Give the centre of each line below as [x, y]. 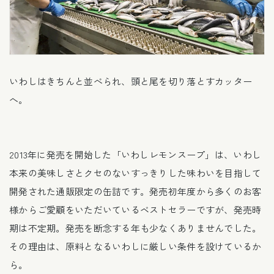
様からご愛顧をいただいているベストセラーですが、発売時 [135, 209]
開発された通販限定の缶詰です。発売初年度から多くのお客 [135, 191]
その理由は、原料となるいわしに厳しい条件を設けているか [135, 246]
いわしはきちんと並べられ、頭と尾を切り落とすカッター [131, 81]
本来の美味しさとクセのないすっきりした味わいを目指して [135, 172]
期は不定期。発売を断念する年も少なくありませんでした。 [135, 228]
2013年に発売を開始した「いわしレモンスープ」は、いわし [135, 154]
